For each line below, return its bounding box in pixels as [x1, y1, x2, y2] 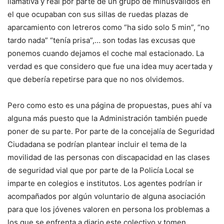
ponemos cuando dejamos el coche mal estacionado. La [7, 48, 204, 58]
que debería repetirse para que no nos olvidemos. [7, 74, 184, 84]
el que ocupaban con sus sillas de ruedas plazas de [7, 9, 188, 19]
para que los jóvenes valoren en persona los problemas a [7, 204, 209, 214]
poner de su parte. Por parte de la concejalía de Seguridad [7, 126, 214, 136]
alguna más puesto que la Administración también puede [7, 113, 207, 123]
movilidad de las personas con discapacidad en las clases [7, 152, 210, 162]
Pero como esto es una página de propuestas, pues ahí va [7, 100, 211, 110]
